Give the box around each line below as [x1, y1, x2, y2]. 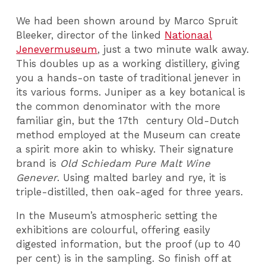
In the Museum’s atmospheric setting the [16, 210, 218, 222]
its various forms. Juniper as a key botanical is [16, 85, 246, 98]
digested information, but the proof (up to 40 [16, 238, 241, 251]
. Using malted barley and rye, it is [57, 171, 227, 183]
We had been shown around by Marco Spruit [16, 14, 239, 27]
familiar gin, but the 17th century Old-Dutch [16, 114, 240, 126]
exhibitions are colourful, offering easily [16, 224, 211, 236]
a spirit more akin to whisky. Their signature [16, 142, 234, 155]
